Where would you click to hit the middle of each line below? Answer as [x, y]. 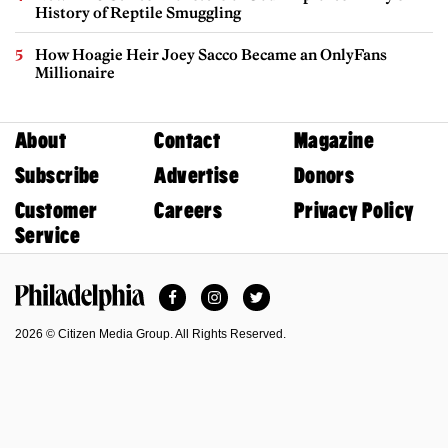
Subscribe [57, 175]
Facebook [207, 291]
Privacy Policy [354, 210]
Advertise [197, 175]
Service [47, 235]
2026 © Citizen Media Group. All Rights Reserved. [150, 333]
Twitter [279, 291]
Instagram [248, 291]
